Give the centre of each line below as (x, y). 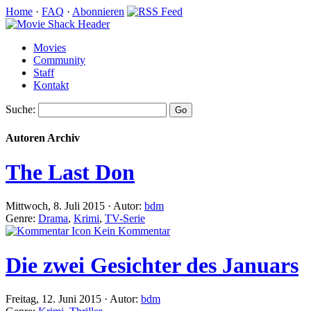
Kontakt (51, 85)
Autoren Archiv (43, 138)
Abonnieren (98, 11)
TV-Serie (125, 219)
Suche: (20, 109)
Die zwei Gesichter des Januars (152, 265)
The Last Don (70, 172)
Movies (50, 48)
